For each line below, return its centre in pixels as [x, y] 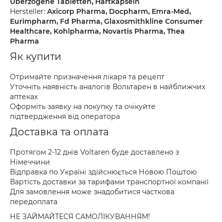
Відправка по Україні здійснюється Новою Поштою [103, 172]
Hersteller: [28, 11]
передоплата [34, 202]
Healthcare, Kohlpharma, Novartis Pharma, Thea [97, 31]
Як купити [36, 56]
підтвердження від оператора [65, 116]
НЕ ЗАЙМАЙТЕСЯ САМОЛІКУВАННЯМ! [80, 217]
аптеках [24, 97]
